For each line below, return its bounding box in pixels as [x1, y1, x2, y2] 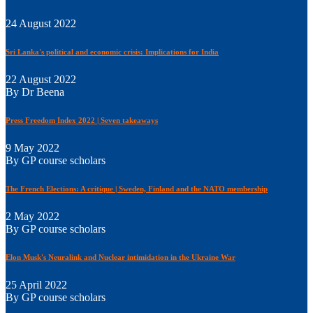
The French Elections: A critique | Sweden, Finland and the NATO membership [6, 184, 268, 194]
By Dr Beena [6, 86, 64, 99]
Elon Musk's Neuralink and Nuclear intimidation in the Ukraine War [6, 253, 235, 262]
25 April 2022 [6, 279, 67, 291]
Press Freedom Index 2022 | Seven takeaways [6, 116, 158, 125]
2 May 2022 [6, 210, 59, 223]
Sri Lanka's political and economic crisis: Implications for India [6, 48, 219, 57]
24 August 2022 [6, 17, 76, 30]
